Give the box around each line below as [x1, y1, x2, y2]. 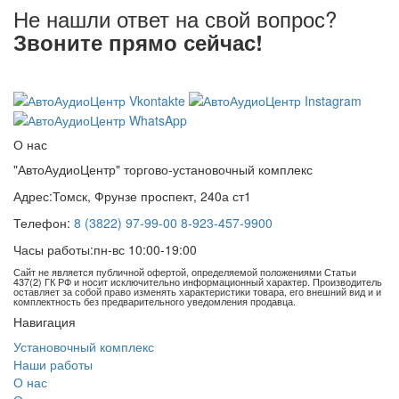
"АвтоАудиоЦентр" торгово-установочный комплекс [13, 159, 313, 178]
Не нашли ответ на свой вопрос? [13, 3, 337, 35]
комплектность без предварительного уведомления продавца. [13, 293, 296, 308]
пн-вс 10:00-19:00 [94, 240, 197, 258]
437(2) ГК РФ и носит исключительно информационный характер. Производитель [13, 273, 382, 289]
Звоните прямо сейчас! [13, 27, 263, 58]
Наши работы [13, 354, 93, 373]
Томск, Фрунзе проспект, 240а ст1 [53, 186, 251, 205]
